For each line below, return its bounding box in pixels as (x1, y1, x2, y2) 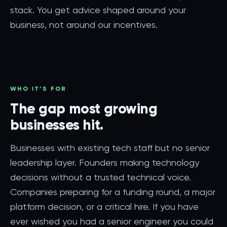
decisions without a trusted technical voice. (10, 172, 191, 182)
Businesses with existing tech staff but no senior (10, 142, 210, 153)
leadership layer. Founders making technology (10, 157, 199, 168)
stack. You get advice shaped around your (10, 5, 186, 15)
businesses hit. (10, 116, 103, 134)
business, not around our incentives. (10, 19, 158, 30)
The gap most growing (10, 100, 158, 118)
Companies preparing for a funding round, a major (10, 186, 215, 197)
